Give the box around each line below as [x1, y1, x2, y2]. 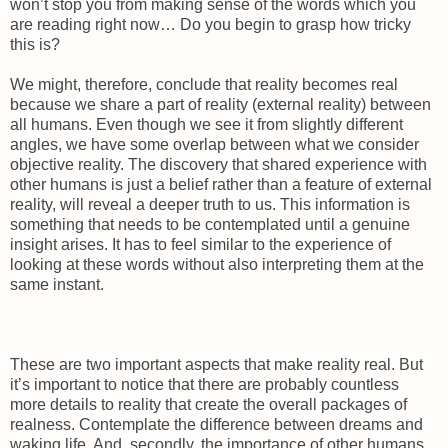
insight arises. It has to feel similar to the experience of [10, 235, 391, 253]
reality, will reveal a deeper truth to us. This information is [10, 195, 410, 213]
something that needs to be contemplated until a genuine [10, 215, 410, 233]
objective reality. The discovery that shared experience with [10, 155, 427, 173]
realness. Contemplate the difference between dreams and [10, 415, 423, 433]
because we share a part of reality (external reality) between [10, 95, 431, 113]
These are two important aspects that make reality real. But [10, 355, 423, 373]
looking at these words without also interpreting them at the [10, 255, 424, 273]
